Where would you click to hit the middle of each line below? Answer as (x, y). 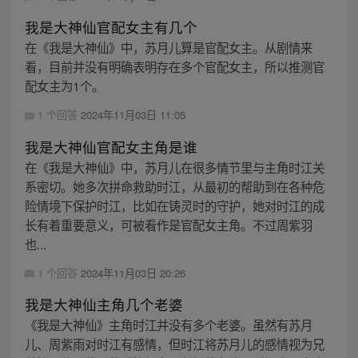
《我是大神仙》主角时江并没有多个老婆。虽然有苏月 (168, 324)
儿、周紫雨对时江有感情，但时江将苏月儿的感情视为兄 (174, 343)
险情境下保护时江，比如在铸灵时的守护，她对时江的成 (174, 205)
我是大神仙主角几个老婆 (103, 304)
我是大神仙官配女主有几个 (111, 27)
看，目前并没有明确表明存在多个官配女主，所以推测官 (174, 67)
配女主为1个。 (64, 86)
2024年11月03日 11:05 (133, 115)
